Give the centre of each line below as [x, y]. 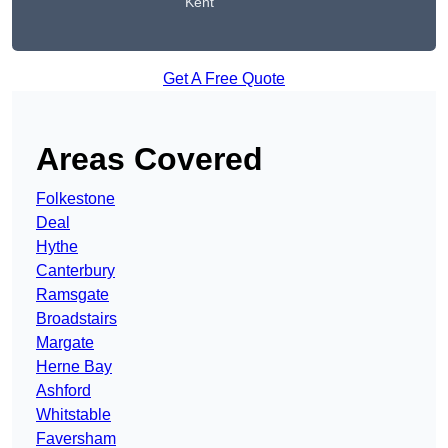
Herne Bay [74, 367]
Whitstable [73, 415]
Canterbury [75, 271]
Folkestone [75, 199]
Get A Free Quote [224, 79]
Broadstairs [76, 319]
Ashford [63, 391]
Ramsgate [72, 295]
